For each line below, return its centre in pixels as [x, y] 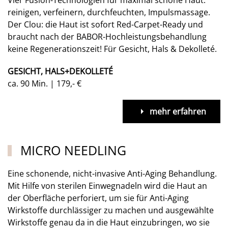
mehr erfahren [178, 111]
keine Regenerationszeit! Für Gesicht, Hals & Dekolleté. [112, 49]
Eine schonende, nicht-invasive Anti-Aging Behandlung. [112, 174]
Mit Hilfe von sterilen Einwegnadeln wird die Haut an [107, 186]
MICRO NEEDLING [71, 150]
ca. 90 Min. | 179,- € [45, 83]
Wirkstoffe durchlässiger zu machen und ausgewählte [111, 210]
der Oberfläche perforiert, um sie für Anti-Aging [98, 198]
